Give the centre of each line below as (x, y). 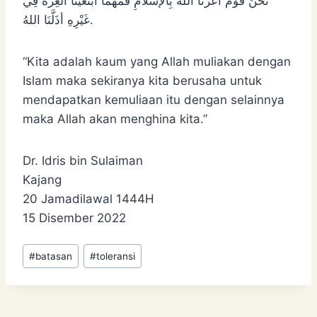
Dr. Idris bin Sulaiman (83, 160)
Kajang (42, 179)
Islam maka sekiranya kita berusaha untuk (142, 80)
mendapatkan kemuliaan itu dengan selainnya (154, 99)
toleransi (116, 256)
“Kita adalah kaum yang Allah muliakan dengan (157, 61)
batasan (54, 256)
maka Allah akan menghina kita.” (115, 119)
